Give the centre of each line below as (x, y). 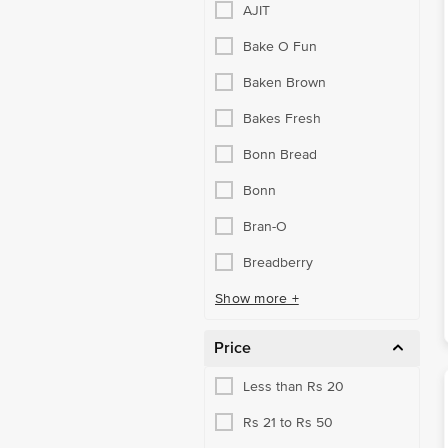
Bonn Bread (280, 154)
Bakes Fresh (282, 118)
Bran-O (265, 226)
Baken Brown (284, 82)
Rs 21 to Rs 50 (288, 422)
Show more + (257, 298)
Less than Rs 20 (293, 386)
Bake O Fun (280, 46)
